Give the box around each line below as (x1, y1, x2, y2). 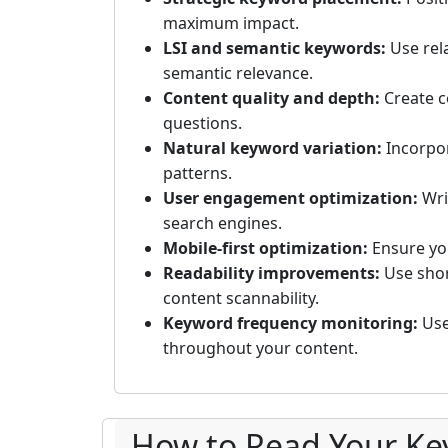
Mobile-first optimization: (163, 237, 368, 260)
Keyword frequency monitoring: (163, 312, 418, 335)
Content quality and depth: (163, 87, 380, 110)
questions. (163, 112, 242, 135)
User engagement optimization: (163, 187, 418, 210)
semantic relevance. (163, 62, 313, 85)
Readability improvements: (163, 262, 380, 285)
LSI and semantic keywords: (163, 37, 386, 60)
